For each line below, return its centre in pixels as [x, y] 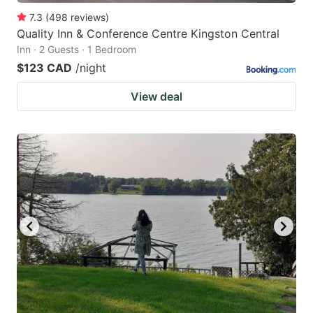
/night [91, 67]
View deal [156, 96]
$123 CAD [44, 67]
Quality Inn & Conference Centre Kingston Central [148, 33]
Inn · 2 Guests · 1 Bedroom [77, 49]
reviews [88, 17]
